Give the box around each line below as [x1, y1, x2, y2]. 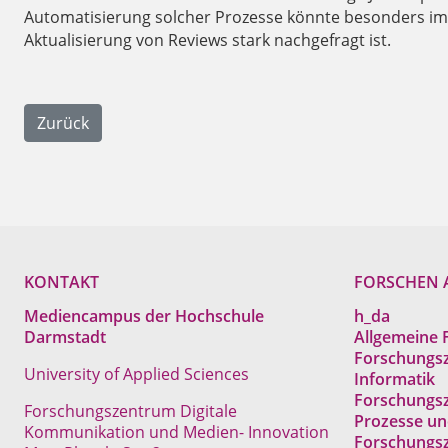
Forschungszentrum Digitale [24, 400, 237, 423]
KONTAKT [24, 271, 99, 294]
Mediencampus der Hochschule [24, 305, 264, 328]
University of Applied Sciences [24, 363, 249, 386]
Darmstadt [24, 326, 106, 349]
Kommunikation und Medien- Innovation [24, 421, 329, 444]
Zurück [37, 111, 89, 134]
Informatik [354, 368, 435, 391]
